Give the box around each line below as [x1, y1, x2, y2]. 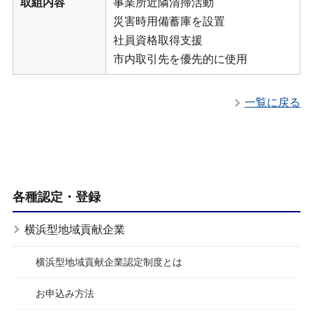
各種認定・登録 [12, 189, 101, 204]
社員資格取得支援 [112, 34, 203, 46]
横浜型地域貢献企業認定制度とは [35, 256, 182, 268]
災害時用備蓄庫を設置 [112, 15, 225, 27]
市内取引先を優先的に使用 [112, 53, 247, 65]
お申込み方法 [35, 287, 94, 299]
